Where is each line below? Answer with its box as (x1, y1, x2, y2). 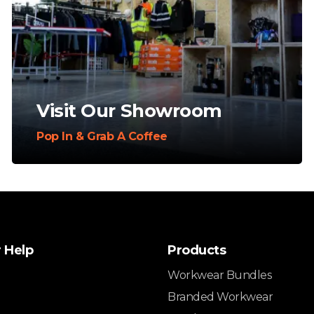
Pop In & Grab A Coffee (36, 130, 168, 144)
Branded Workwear (168, 290, 273, 304)
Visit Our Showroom (36, 100, 222, 123)
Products (168, 243, 226, 259)
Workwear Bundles (168, 268, 272, 282)
